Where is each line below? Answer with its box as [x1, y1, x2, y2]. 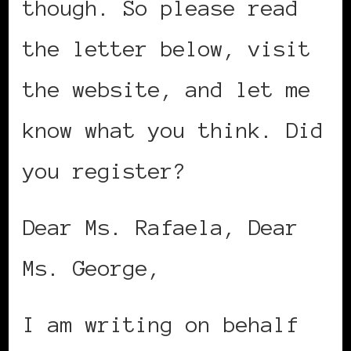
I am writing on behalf [23, 313, 299, 337]
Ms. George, [23, 256, 161, 280]
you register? [23, 159, 186, 183]
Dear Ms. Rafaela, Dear [23, 215, 299, 240]
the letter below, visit [23, 37, 311, 61]
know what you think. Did [23, 118, 324, 143]
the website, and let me [23, 78, 311, 102]
